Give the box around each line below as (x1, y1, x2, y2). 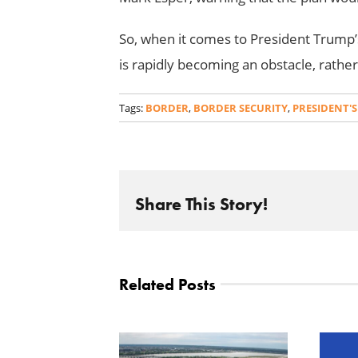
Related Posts (118, 274, 216, 294)
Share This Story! (134, 193, 268, 216)
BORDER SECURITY (193, 100, 288, 115)
